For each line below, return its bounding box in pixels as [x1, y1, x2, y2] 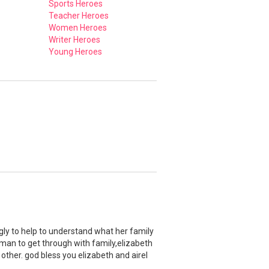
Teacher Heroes [49, 10, 109, 20]
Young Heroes [49, 46, 102, 56]
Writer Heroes [49, 34, 100, 44]
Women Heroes [49, 22, 107, 32]
